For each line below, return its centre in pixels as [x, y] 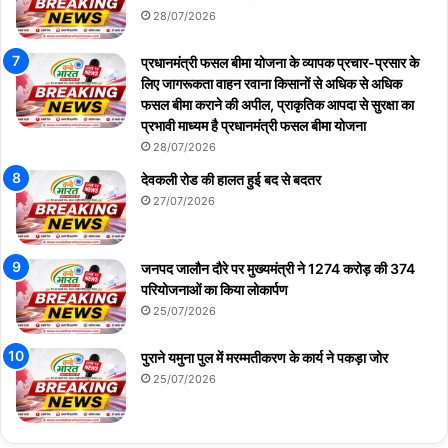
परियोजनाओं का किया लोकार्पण [214, 289]
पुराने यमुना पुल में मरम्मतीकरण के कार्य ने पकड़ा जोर [264, 357]
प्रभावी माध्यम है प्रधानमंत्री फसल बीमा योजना [253, 125]
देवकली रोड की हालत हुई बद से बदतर [231, 179]
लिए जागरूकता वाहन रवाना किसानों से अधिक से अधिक [271, 83]
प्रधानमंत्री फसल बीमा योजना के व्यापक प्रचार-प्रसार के [280, 62]
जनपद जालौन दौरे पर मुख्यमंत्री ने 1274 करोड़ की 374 [278, 268]
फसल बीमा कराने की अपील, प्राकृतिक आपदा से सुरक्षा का [277, 104]
